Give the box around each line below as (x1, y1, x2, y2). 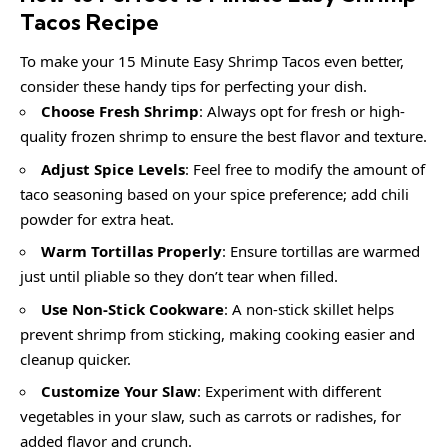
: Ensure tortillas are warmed (222, 241, 420, 262)
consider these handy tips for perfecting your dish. (20, 76, 367, 97)
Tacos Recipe (20, 7, 159, 36)
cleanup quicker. (20, 348, 131, 369)
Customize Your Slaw (41, 381, 197, 402)
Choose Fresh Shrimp (41, 101, 199, 122)
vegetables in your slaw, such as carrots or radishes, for (20, 406, 401, 427)
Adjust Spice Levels (41, 158, 185, 179)
